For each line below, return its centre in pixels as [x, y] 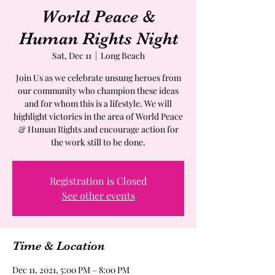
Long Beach [122, 56]
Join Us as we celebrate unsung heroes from [98, 78]
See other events [98, 196]
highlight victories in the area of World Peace [98, 117]
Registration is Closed [98, 181]
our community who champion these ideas [98, 91]
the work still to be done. [98, 142]
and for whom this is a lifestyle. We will [98, 104]
